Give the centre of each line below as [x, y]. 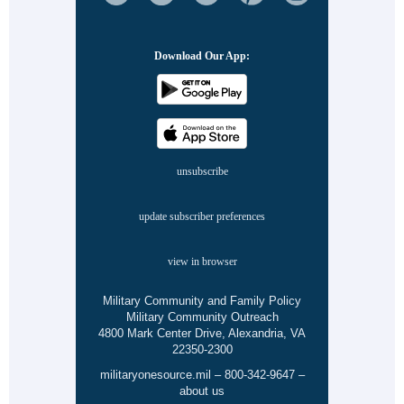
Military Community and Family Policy [202, 300]
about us [202, 390]
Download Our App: [202, 55]
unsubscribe [202, 171]
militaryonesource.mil [155, 374]
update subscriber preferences [202, 216]
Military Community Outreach [202, 317]
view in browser [202, 261]
